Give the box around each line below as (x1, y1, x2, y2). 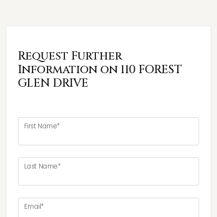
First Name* (24, 121, 61, 131)
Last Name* (24, 161, 61, 171)
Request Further (18, 48, 122, 64)
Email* (24, 201, 44, 212)
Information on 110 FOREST (18, 62, 182, 77)
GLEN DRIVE (18, 76, 88, 91)
